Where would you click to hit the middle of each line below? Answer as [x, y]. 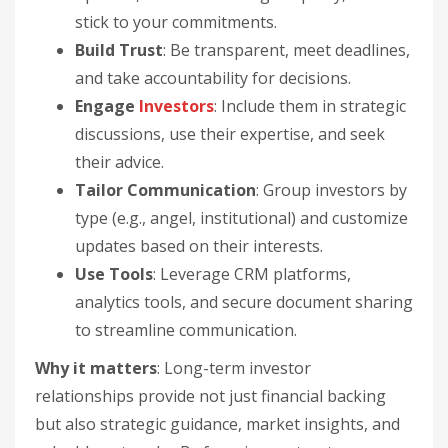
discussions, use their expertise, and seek [230, 134]
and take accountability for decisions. [213, 78]
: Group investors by [331, 190]
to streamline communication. [186, 330]
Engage [107, 106]
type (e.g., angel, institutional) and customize [241, 218]
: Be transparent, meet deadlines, [286, 50]
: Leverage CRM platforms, [252, 274]
